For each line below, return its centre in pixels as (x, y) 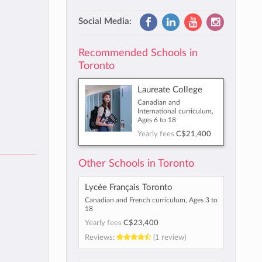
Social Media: (105, 21)
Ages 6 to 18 (156, 120)
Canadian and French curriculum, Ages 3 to (151, 200)
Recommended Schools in (138, 53)
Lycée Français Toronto (128, 187)
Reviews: (100, 237)
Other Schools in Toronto (136, 163)
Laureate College (170, 90)
